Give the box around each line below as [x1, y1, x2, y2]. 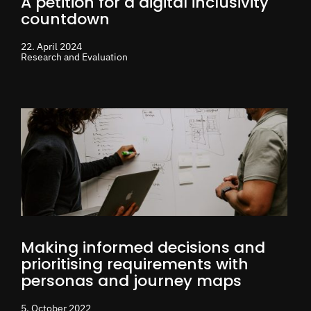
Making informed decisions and [21, 236, 265, 258]
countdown [21, 8, 110, 30]
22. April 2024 [21, 40, 82, 53]
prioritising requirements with [21, 253, 249, 275]
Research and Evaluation [21, 50, 128, 63]
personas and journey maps [21, 269, 242, 292]
